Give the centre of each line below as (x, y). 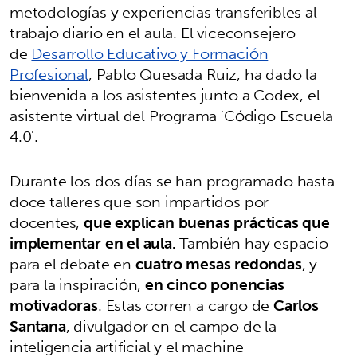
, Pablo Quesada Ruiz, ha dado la (202, 74)
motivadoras (54, 305)
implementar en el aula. (95, 243)
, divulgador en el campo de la (171, 326)
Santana (38, 326)
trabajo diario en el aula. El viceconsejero (153, 32)
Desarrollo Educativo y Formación (150, 53)
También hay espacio (254, 243)
